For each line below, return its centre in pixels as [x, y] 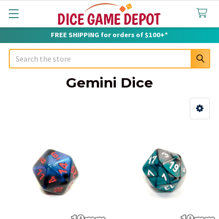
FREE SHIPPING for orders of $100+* [109, 35]
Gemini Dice [109, 83]
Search [20, 55]
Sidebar [33, 122]
